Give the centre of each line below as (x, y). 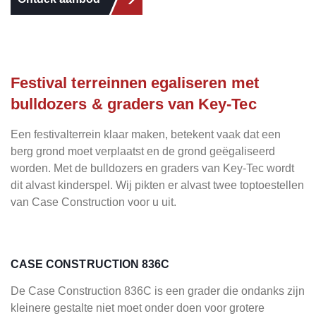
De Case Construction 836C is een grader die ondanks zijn (158, 291)
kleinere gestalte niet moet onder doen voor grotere (138, 308)
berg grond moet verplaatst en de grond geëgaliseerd (143, 151)
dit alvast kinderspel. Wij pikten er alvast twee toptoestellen (157, 185)
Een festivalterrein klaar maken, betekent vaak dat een (146, 134)
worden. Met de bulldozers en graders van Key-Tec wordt (152, 168)
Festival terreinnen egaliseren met (135, 83)
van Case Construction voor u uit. (93, 202)
